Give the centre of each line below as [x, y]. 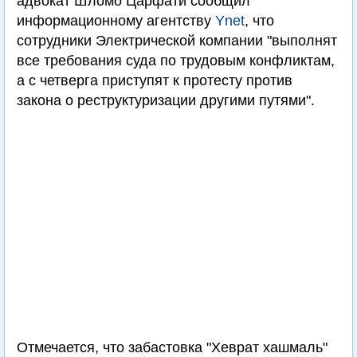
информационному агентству [116, 21]
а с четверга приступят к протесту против [155, 80]
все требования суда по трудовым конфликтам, [176, 61]
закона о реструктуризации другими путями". [166, 100]
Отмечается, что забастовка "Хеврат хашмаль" [172, 347]
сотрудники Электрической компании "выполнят [177, 41]
